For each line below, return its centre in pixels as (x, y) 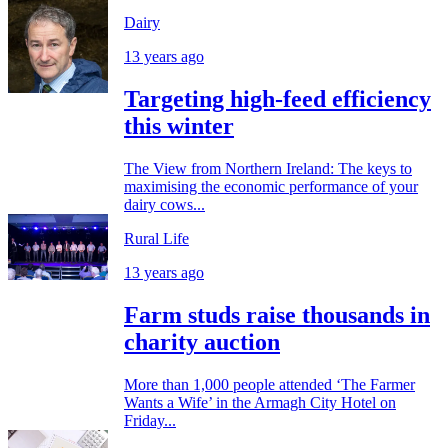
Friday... (150, 420)
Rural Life (156, 238)
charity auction (202, 341)
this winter (179, 125)
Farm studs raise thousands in (277, 314)
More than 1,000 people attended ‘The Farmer (269, 384)
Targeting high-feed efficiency (277, 98)
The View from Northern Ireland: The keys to (268, 168)
